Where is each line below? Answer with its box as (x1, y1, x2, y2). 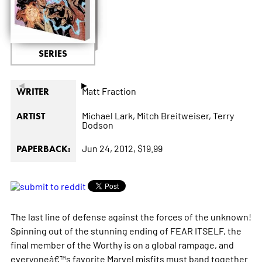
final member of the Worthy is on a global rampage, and (10, 239, 234, 251)
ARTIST (16, 111, 45, 122)
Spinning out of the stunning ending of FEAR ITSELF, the (10, 225, 242, 237)
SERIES (38, 48, 67, 60)
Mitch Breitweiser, (136, 109, 211, 122)
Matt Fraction (81, 85, 136, 97)
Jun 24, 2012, (81, 142, 136, 154)
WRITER (16, 86, 49, 98)
